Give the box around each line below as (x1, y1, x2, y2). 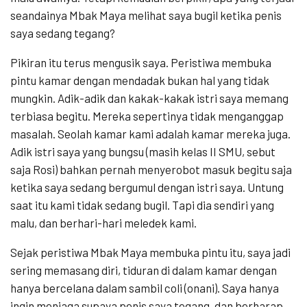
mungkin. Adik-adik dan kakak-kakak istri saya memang (10, 91, 288, 106)
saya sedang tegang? (10, 26, 115, 40)
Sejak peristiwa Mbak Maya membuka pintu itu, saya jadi (10, 245, 291, 260)
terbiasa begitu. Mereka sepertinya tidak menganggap (10, 109, 284, 123)
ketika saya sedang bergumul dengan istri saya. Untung (10, 180, 284, 195)
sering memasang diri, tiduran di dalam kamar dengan (10, 263, 277, 278)
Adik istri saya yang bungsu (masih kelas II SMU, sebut (10, 145, 275, 159)
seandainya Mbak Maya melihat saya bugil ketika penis (10, 8, 282, 23)
